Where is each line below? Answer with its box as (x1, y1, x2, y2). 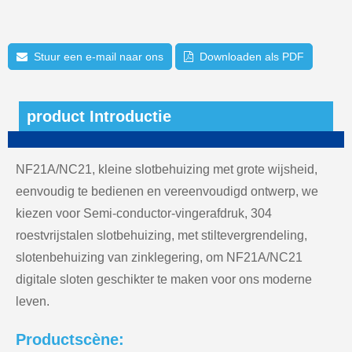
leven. (16, 294, 49, 308)
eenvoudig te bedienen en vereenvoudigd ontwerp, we (16, 184, 318, 198)
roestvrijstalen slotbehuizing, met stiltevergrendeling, (16, 228, 307, 242)
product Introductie (27, 107, 171, 125)
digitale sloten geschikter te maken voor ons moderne (16, 272, 312, 286)
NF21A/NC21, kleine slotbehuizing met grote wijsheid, (16, 162, 317, 176)
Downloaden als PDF (200, 49, 304, 63)
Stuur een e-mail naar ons (34, 49, 163, 63)
